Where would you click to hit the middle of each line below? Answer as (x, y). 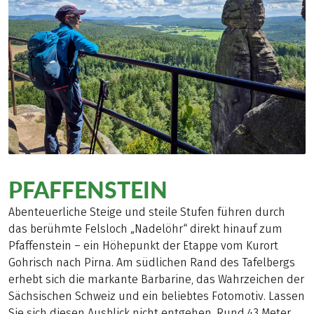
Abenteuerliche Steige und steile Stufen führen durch (147, 212)
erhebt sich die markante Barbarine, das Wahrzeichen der (156, 279)
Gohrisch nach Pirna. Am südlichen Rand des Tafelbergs (152, 262)
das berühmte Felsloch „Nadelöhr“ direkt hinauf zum (145, 228)
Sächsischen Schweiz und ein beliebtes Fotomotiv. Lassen (157, 296)
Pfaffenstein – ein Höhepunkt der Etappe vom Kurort (143, 245)
